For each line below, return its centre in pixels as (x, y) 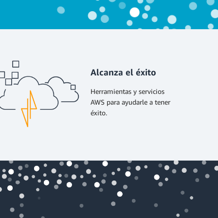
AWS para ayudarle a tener (130, 102)
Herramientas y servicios (127, 91)
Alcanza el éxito (123, 72)
